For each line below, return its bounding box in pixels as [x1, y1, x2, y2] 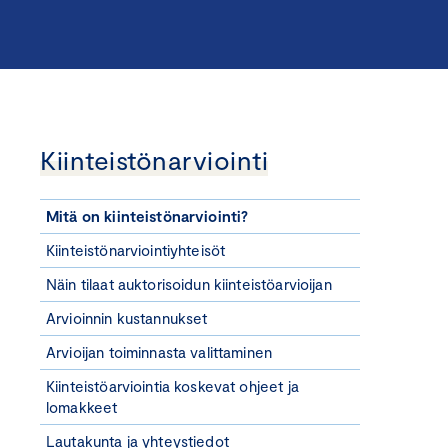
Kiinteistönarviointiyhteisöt [46, 240, 226, 259]
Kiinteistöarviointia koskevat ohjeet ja [46, 376, 299, 395]
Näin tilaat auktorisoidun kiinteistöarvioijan [46, 274, 332, 293]
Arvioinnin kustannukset [46, 308, 208, 327]
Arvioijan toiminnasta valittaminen [46, 342, 273, 361]
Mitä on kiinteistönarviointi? [46, 206, 249, 225]
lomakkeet [46, 397, 118, 416]
